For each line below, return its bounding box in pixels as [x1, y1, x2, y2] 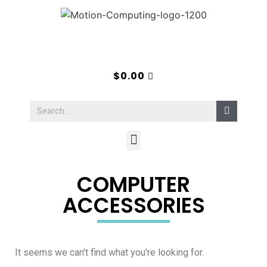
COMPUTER [77, 169, 190, 199]
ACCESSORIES [62, 190, 205, 220]
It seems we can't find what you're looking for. [15, 246, 204, 258]
